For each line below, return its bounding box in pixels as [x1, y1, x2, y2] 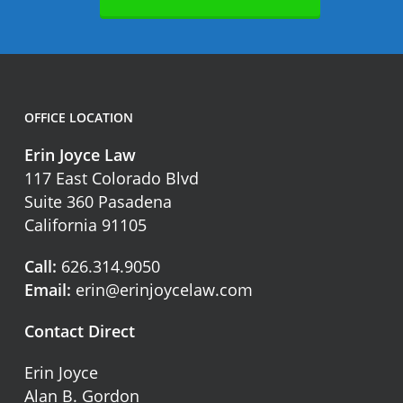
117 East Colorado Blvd [23, 166, 199, 189]
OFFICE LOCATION [23, 108, 133, 126]
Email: [23, 278, 71, 300]
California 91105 [23, 213, 147, 236]
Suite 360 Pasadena [23, 190, 172, 212]
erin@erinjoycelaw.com [75, 278, 253, 300]
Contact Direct [23, 319, 135, 342]
